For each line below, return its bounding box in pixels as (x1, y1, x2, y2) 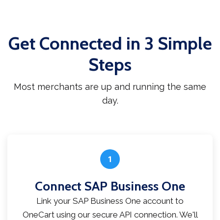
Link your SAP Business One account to (36, 196, 184, 206)
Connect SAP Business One (35, 178, 185, 194)
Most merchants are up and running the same (14, 82, 206, 92)
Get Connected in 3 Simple (8, 32, 212, 55)
